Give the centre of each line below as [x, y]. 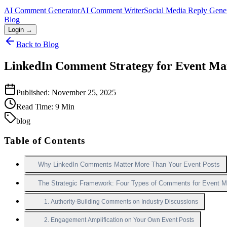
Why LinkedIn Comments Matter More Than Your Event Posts [129, 165]
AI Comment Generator [42, 10]
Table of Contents [45, 140]
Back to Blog [37, 44]
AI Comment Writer [112, 10]
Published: [34, 92]
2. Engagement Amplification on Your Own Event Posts [119, 220]
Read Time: [36, 106]
